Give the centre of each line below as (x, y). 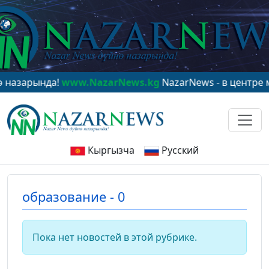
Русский (180, 150)
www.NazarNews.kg (92, 82)
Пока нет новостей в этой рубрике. (115, 237)
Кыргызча (111, 150)
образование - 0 (74, 197)
